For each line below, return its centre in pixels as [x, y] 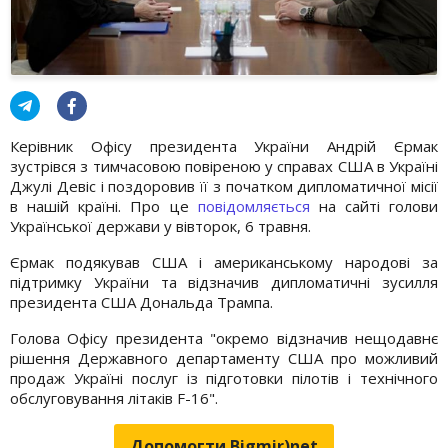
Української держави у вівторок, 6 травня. [160, 225]
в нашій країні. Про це [104, 205]
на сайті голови [373, 205]
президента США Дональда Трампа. [141, 301]
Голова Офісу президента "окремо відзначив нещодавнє [224, 337]
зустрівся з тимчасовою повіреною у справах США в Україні [224, 165]
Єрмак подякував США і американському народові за [224, 261]
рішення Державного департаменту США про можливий [224, 357]
